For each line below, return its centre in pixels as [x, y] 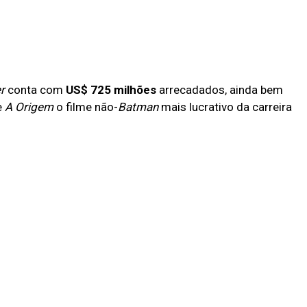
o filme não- [87, 107]
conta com [37, 90]
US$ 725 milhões [111, 90]
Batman [139, 107]
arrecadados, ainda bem [220, 90]
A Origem [30, 107]
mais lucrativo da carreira [226, 107]
